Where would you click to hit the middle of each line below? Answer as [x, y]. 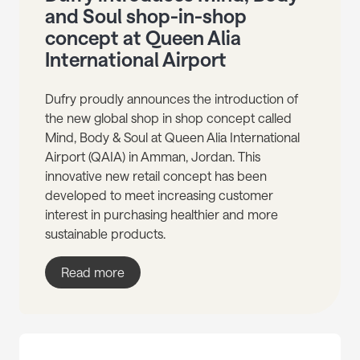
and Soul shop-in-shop [146, 16]
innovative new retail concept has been [156, 176]
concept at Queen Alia [143, 38]
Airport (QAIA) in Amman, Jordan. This [153, 157]
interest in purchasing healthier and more [162, 215]
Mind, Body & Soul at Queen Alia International [172, 137]
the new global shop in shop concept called [168, 118]
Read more [93, 272]
